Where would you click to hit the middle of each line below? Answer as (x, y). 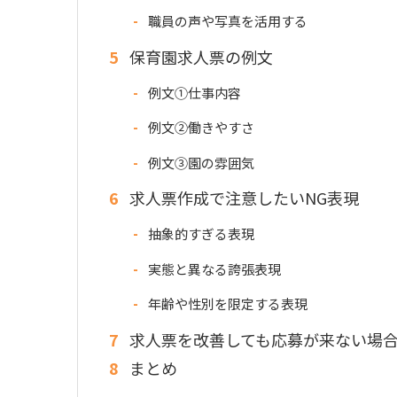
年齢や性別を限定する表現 (226, 304)
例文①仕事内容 (193, 92)
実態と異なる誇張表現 (213, 269)
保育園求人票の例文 (199, 56)
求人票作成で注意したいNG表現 (242, 198)
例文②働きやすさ (199, 128)
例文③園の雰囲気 (199, 162)
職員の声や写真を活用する (226, 21)
